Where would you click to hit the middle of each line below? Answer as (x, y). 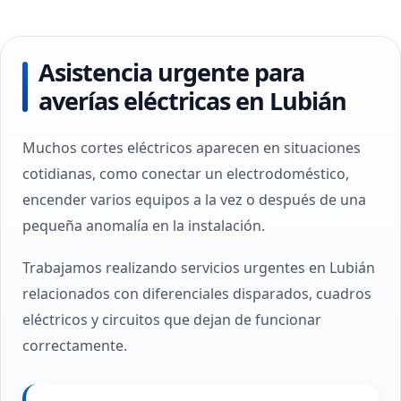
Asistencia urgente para (171, 72)
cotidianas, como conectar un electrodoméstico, (186, 174)
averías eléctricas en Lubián (192, 101)
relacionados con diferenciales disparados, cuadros (197, 294)
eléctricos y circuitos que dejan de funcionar (172, 320)
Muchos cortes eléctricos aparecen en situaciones (192, 148)
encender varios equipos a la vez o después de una (194, 200)
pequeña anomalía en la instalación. (144, 226)
